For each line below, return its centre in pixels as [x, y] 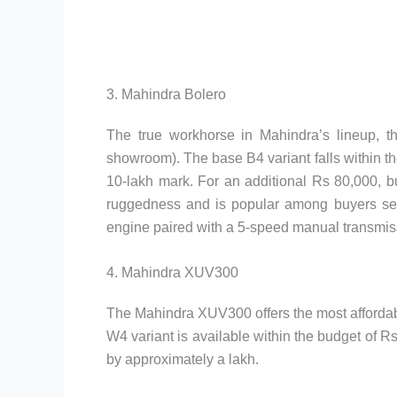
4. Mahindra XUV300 [172, 273]
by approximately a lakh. [183, 360]
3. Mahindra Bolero [166, 94]
